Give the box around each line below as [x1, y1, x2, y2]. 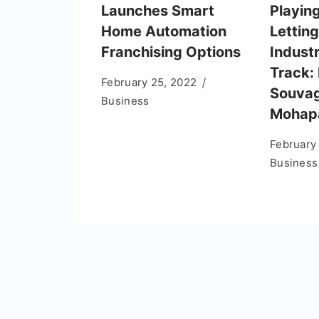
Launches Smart [101, 1, 214, 19]
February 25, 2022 [101, 75, 197, 89]
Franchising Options [101, 43, 241, 61]
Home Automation [101, 22, 226, 40]
